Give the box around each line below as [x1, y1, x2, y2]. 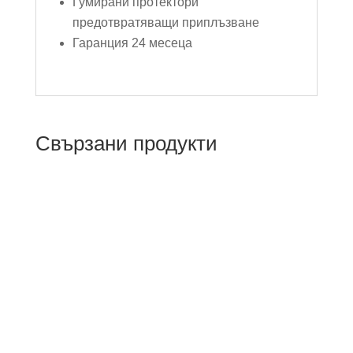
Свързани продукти [35, 132, 217, 156]
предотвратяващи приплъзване [72, 16, 259, 30]
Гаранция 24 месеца [72, 36, 192, 50]
